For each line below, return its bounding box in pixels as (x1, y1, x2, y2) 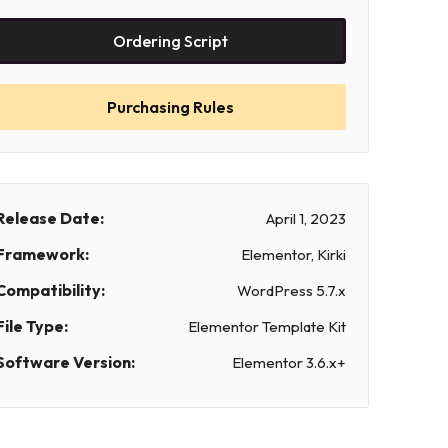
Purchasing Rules (107, 97, 235, 118)
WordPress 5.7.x (237, 281, 347, 301)
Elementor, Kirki (241, 245, 347, 265)
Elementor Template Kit (188, 317, 347, 337)
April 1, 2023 (266, 209, 347, 229)
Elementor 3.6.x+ (232, 353, 347, 373)
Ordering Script (113, 31, 229, 52)
